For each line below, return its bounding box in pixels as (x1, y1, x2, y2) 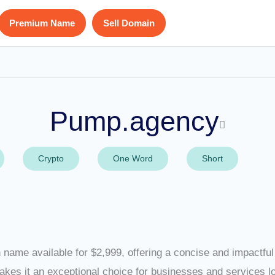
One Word (113, 153, 153, 163)
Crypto (38, 153, 64, 163)
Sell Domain (103, 17, 155, 28)
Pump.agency (50, 106, 219, 136)
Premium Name (9, 17, 75, 28)
